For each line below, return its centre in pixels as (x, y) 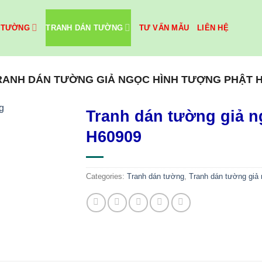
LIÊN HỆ (213, 27)
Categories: (106, 176)
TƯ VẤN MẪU (164, 27)
